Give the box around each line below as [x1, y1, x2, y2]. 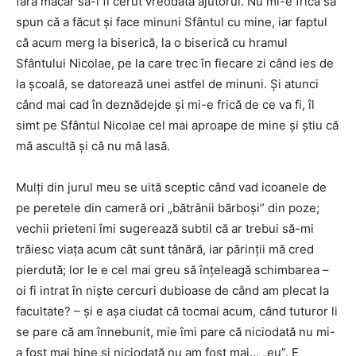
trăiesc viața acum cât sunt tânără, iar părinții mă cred [16, 241, 314, 257]
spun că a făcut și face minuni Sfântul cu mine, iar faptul [16, 14, 327, 29]
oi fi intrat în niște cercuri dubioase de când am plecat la [16, 282, 329, 298]
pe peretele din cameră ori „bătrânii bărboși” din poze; [16, 199, 319, 215]
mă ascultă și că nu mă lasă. [16, 137, 170, 153]
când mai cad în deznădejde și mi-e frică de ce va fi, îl [16, 96, 315, 112]
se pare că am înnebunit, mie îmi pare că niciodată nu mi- [16, 323, 335, 339]
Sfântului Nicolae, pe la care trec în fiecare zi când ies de [16, 55, 334, 71]
